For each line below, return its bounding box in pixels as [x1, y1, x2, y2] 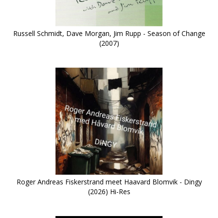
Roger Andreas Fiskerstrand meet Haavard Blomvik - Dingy [16, 177, 202, 187]
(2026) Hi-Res [88, 187, 130, 197]
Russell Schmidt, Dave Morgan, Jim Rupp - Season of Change [13, 29, 205, 38]
